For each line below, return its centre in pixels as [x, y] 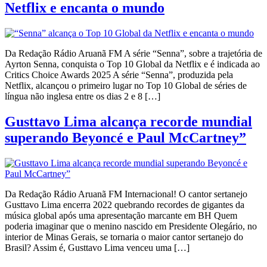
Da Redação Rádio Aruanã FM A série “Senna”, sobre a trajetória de [133, 53]
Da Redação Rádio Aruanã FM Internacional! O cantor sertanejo [126, 194]
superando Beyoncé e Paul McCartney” [125, 137]
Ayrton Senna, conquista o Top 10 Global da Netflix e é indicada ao [132, 64]
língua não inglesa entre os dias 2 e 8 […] [83, 96]
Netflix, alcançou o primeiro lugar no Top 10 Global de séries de [126, 85]
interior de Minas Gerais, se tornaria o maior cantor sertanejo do [124, 237]
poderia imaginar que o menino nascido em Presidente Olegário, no [131, 226]
